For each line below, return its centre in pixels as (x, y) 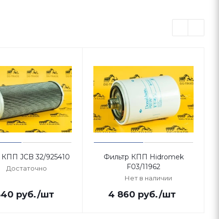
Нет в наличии (148, 178)
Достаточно (27, 168)
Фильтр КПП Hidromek (143, 157)
